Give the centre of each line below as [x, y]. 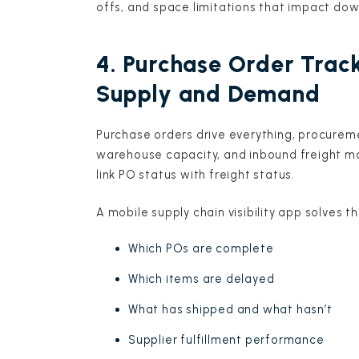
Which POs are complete [201, 249]
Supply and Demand [208, 93]
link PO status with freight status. [196, 174]
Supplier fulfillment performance [226, 340]
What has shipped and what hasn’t [230, 310]
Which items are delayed [202, 279]
